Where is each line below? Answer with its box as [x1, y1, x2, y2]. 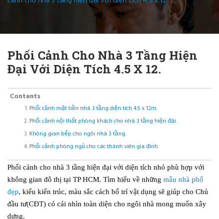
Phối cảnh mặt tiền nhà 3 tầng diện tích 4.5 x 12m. [29, 103, 157, 113]
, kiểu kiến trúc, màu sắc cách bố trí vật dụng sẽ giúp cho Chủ [19, 187, 208, 196]
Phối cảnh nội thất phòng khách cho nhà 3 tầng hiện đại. [29, 116, 177, 126]
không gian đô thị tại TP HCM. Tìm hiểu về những [7, 175, 163, 183]
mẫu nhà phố [163, 175, 203, 183]
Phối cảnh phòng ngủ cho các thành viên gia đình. [29, 141, 159, 152]
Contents [10, 90, 41, 102]
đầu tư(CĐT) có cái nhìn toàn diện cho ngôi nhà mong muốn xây [7, 199, 206, 208]
